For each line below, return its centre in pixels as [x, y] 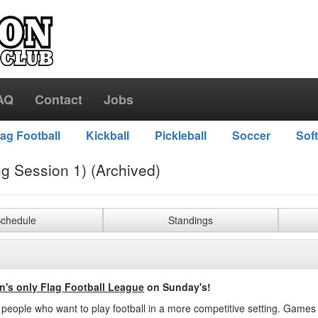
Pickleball [180, 135]
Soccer [251, 135]
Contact [59, 99]
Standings [191, 220]
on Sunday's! [177, 287]
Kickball [107, 135]
